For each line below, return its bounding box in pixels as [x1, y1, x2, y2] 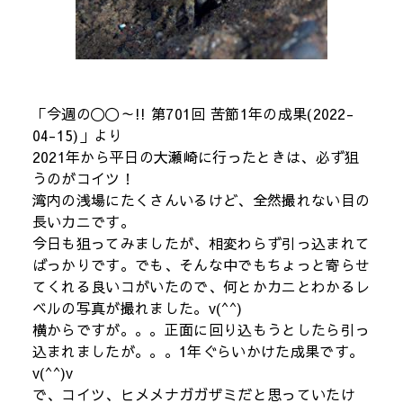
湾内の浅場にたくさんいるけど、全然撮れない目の [31, 189, 371, 210]
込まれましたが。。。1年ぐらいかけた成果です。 [31, 340, 364, 361]
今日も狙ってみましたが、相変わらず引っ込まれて [31, 232, 371, 253]
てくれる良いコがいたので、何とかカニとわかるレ [31, 275, 371, 296]
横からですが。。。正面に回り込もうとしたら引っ [31, 318, 371, 339]
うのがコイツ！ [31, 167, 136, 188]
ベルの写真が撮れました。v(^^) [31, 297, 243, 318]
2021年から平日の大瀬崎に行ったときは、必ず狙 [31, 146, 360, 166]
